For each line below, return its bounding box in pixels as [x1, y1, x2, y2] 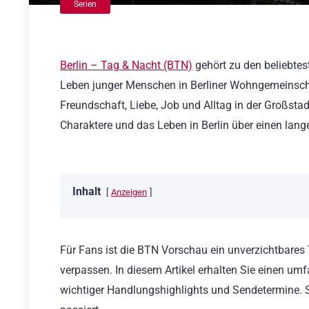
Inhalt [72, 185, 101, 199]
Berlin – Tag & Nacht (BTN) [60, 59, 192, 72]
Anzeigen [111, 187, 147, 198]
